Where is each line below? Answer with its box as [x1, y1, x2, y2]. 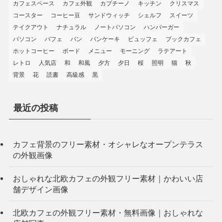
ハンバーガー [143, 23, 179, 31]
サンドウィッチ [88, 11, 130, 19]
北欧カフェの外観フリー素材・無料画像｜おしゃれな [12, 208, 203, 218]
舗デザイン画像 [12, 184, 68, 194]
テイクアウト [12, 23, 49, 31]
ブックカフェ [165, 35, 201, 43]
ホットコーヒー [12, 47, 55, 55]
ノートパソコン [94, 23, 136, 31]
